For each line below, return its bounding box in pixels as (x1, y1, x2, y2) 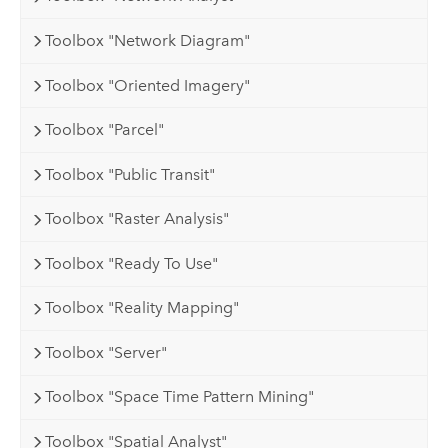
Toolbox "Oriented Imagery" (45, 75, 251, 95)
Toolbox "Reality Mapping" (45, 298, 240, 318)
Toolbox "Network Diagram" (45, 30, 251, 50)
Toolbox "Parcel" (45, 120, 165, 140)
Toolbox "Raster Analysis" (45, 209, 230, 229)
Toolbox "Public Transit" (45, 164, 216, 184)
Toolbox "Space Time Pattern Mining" (45, 387, 315, 407)
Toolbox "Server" (45, 342, 168, 362)
